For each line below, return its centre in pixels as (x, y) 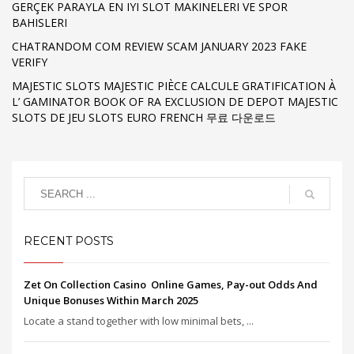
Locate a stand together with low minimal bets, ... (139, 321)
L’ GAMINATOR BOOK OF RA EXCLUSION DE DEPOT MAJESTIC (175, 102)
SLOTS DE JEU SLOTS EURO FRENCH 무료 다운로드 (144, 118)
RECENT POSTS (69, 241)
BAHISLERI (40, 23)
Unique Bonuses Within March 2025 (111, 301)
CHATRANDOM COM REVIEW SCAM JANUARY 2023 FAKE (159, 47)
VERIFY (30, 62)
